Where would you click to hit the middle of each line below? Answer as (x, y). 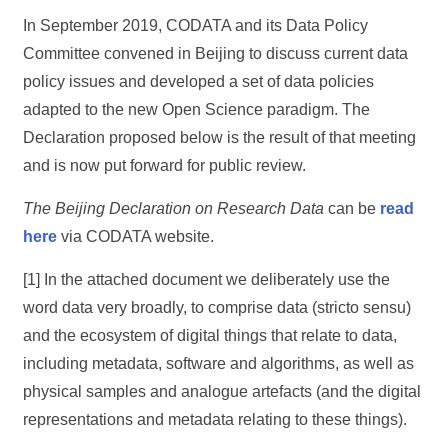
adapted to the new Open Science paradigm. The (197, 109)
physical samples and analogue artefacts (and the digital (222, 391)
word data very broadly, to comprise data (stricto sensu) (217, 307)
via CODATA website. (136, 236)
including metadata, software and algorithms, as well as (219, 363)
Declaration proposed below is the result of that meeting (220, 137)
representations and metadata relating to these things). (215, 419)
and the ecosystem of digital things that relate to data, (210, 335)
